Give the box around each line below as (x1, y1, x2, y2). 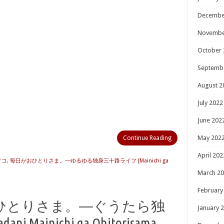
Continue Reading (123, 134, 171, 141)
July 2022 (197, 99, 223, 106)
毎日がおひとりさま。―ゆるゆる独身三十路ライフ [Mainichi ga (10, 157, 168, 164)
